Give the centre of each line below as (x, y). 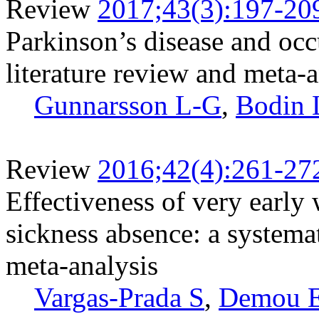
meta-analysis (82, 265)
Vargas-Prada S (119, 297)
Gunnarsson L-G (128, 105)
